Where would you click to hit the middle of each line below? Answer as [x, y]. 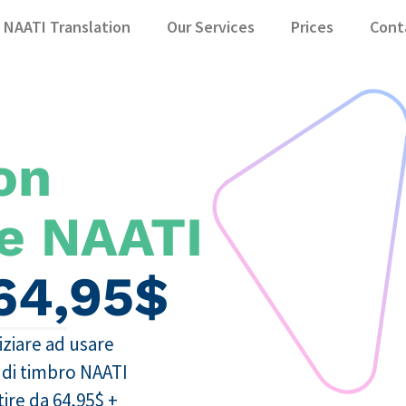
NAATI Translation [67, 26]
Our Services [211, 26]
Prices [312, 26]
